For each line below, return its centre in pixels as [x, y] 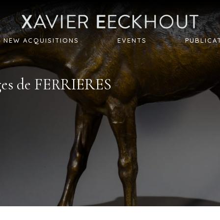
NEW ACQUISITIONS [41, 41]
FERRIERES [73, 84]
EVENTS [132, 41]
